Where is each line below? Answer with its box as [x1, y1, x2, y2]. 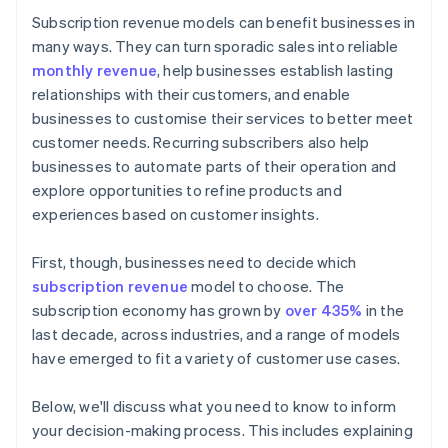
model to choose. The [188, 276, 345, 297]
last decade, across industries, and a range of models [32, 324, 401, 345]
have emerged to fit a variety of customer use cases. [32, 348, 401, 369]
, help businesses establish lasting [157, 60, 393, 81]
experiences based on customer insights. [32, 204, 319, 225]
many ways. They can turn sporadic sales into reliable [32, 36, 399, 57]
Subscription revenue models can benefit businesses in [32, 12, 416, 33]
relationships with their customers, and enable [32, 84, 351, 105]
